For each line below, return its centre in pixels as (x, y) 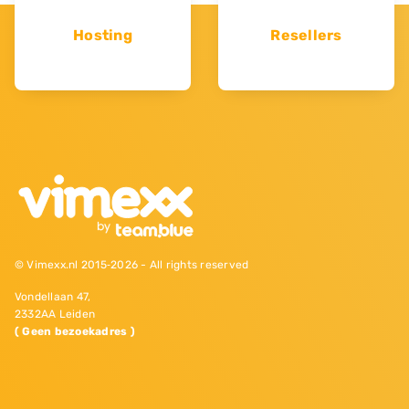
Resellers (306, 35)
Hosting (103, 35)
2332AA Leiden (55, 315)
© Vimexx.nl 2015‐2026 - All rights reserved (132, 265)
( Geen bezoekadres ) (75, 332)
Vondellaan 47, (53, 297)
